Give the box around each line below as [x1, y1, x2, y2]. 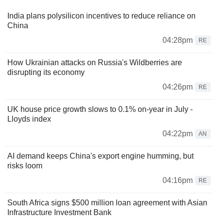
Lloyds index [7, 114, 51, 123]
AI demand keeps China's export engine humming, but [7, 151, 194, 160]
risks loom [7, 161, 42, 170]
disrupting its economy [7, 68, 85, 76]
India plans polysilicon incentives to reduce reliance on [7, 11, 196, 20]
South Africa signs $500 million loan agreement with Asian [7, 198, 207, 207]
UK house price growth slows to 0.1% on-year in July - [7, 105, 193, 113]
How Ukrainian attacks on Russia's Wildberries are [7, 58, 182, 67]
